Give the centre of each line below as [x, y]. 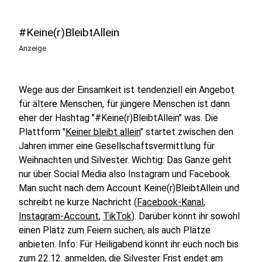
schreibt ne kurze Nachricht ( [78, 202]
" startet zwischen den [187, 132]
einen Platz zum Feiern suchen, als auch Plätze [115, 230]
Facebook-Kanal [170, 202]
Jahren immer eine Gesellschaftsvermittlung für [117, 146]
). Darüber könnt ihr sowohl [186, 216]
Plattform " [42, 132]
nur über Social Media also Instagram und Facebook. [125, 174]
